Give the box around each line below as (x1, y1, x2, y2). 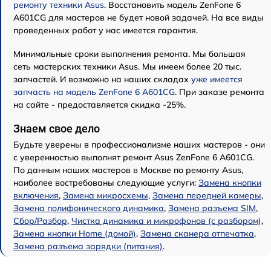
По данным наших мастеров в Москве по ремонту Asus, (13, 165, 243, 176)
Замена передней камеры (152, 190, 261, 201)
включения (13, 190, 59, 201)
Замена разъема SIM (168, 203, 256, 214)
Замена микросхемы (63, 190, 148, 201)
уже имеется (191, 74, 243, 85)
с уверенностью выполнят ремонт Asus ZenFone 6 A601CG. (13, 152, 254, 163)
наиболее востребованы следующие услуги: (13, 177, 198, 189)
